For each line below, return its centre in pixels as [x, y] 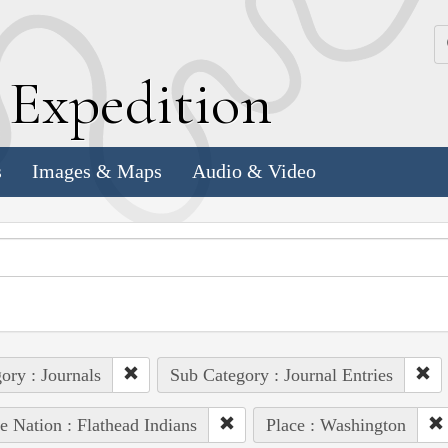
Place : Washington [335, 424]
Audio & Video [254, 171]
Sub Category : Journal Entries [281, 374]
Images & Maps [97, 171]
